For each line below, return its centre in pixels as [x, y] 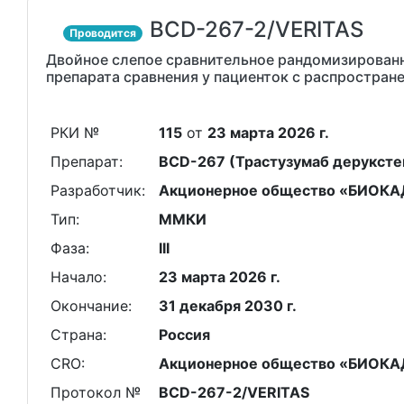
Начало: [78, 277]
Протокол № [95, 392]
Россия [184, 335]
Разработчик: [97, 190]
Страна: [78, 335]
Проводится [103, 33]
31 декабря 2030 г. [227, 306]
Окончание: [91, 306]
